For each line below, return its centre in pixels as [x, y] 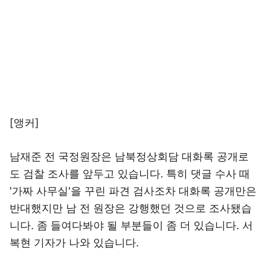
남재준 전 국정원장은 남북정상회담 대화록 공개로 [129, 156]
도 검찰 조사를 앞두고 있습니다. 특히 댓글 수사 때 [130, 174]
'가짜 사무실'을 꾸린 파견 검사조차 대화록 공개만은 [133, 191]
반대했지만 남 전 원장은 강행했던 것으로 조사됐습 [131, 208]
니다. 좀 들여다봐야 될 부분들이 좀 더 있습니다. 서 [131, 225]
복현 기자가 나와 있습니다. [74, 243]
